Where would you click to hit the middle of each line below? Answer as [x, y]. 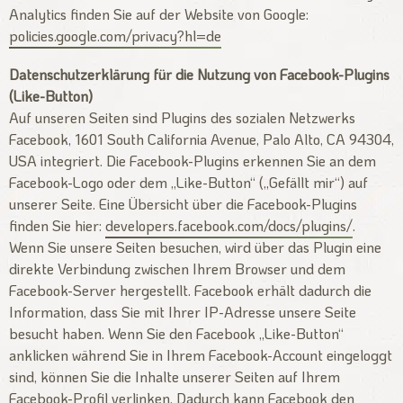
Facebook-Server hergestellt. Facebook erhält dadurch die [190, 291]
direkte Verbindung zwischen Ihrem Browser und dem [177, 269]
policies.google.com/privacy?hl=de [115, 36]
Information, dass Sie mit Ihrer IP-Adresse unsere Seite [183, 312]
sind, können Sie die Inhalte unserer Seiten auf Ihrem [175, 377]
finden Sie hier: [57, 226]
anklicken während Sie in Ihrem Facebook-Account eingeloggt [201, 355]
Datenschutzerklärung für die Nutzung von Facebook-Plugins [199, 75]
